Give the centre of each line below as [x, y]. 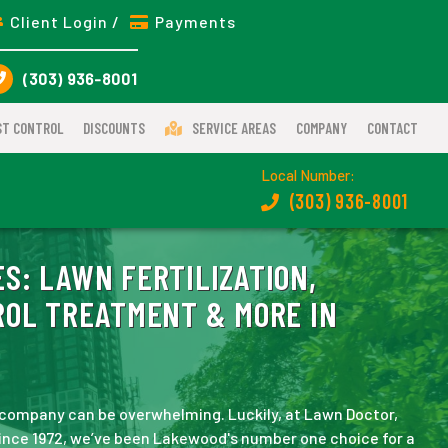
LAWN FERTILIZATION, [174, 276]
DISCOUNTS [114, 128]
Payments [196, 21]
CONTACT [392, 128]
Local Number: [307, 174]
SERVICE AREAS [234, 128]
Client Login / [67, 21]
